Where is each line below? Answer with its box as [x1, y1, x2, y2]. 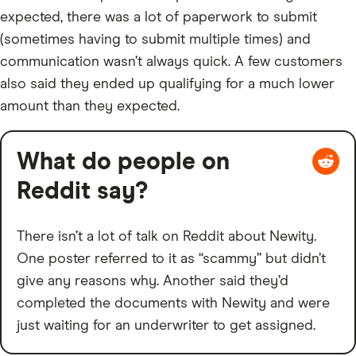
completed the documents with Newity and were [17, 296, 330, 311]
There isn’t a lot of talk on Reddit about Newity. [17, 229, 316, 244]
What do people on [17, 149, 230, 174]
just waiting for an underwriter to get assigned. [17, 318, 315, 333]
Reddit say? [17, 179, 148, 203]
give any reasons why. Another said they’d [17, 273, 288, 288]
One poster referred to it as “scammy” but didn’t [17, 251, 326, 266]
